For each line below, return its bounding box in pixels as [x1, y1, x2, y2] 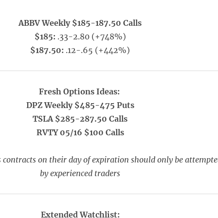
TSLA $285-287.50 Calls [33, 114, 128, 124]
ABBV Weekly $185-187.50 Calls [18, 18, 142, 28]
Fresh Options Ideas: [38, 87, 122, 96]
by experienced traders [40, 168, 121, 178]
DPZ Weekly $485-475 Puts [26, 100, 134, 110]
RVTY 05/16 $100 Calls [36, 127, 124, 137]
